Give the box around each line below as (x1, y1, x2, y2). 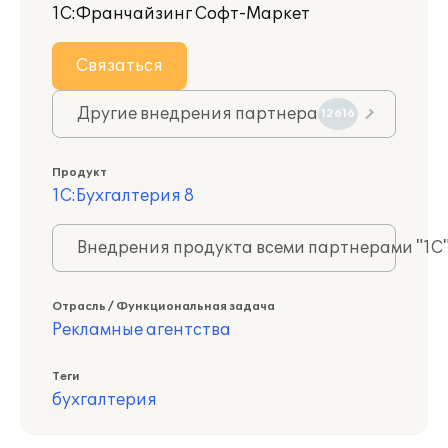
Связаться (76, 56, 163, 76)
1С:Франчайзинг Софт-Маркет (52, 4, 310, 24)
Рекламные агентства (52, 320, 231, 340)
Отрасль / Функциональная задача (52, 300, 275, 313)
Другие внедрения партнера (77, 104, 318, 124)
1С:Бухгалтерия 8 (52, 186, 194, 206)
